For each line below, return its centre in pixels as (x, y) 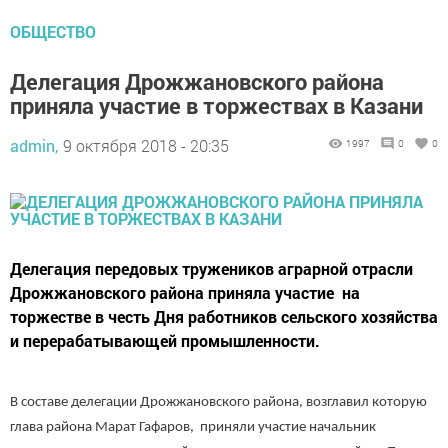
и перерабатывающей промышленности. (165, 340)
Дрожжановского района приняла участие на (185, 292)
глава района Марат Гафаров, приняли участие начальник (193, 427)
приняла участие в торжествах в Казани (216, 105)
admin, (34, 145)
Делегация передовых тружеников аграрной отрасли (211, 268)
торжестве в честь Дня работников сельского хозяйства (224, 316)
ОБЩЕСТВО (53, 31)
